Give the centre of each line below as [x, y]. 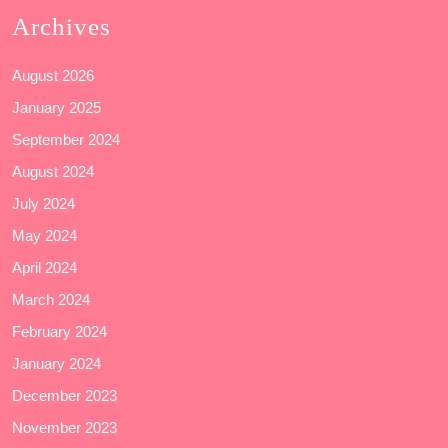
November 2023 [64, 427]
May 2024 [44, 235]
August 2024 [53, 171]
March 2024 [51, 299]
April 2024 [44, 267]
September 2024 [66, 139]
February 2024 [59, 331]
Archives [61, 26]
